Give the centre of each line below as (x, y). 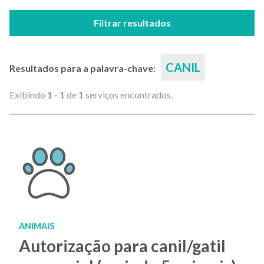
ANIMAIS (37, 226)
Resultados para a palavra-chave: (83, 68)
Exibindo (28, 95)
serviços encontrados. (128, 95)
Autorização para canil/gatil (122, 246)
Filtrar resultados (132, 23)
